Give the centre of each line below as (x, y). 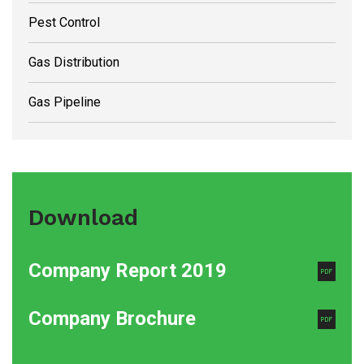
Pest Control (64, 22)
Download (83, 217)
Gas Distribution (74, 62)
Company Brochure (112, 318)
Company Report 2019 (128, 271)
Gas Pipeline (65, 102)
